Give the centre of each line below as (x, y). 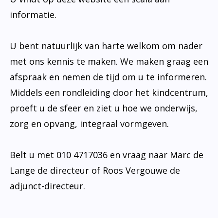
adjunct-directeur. (47, 186)
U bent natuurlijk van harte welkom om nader (106, 45)
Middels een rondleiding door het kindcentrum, (109, 92)
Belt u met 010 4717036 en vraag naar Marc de (107, 154)
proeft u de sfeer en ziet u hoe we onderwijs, (104, 108)
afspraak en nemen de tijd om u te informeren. (108, 77)
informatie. (34, 14)
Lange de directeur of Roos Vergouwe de (95, 170)
